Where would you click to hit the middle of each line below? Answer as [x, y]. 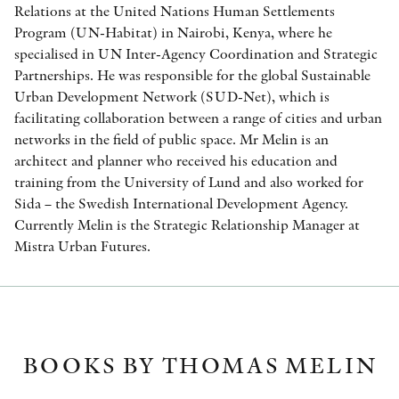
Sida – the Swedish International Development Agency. [181, 204]
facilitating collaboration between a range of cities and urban [198, 118]
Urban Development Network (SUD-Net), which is [172, 97]
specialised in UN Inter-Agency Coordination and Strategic [196, 54]
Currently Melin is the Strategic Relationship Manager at [187, 225]
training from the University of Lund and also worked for [189, 182]
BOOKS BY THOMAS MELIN [199, 365]
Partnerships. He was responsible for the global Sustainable [192, 75]
